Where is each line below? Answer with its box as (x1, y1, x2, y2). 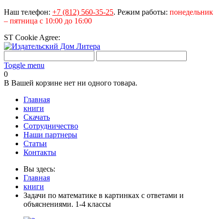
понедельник (170, 8, 213, 16)
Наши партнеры (23, 131, 77, 139)
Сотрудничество (23, 122, 78, 130)
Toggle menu (4, 61, 44, 69)
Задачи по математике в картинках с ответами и (23, 191, 184, 199)
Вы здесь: (23, 165, 59, 173)
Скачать (23, 113, 50, 121)
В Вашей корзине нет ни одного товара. (4, 79, 137, 87)
